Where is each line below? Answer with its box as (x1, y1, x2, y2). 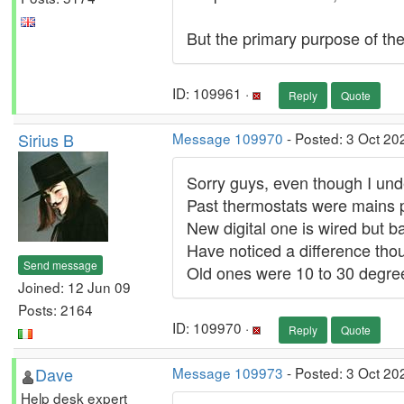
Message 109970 (172, 128, 283, 148)
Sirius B (18, 128, 74, 151)
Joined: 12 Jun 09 (18, 276, 131, 297)
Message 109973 (172, 363, 283, 382)
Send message (23, 256, 97, 272)
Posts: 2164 (18, 298, 93, 319)
